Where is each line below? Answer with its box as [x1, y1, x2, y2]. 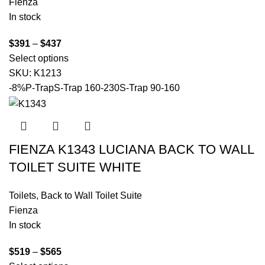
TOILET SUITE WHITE [9, 159, 141, 174]
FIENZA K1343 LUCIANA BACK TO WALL [9, 141, 254, 157]
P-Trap [25, 83, 54, 93]
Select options [9, 53, 69, 64]
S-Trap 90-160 [119, 83, 180, 93]
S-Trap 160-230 [54, 83, 119, 93]
